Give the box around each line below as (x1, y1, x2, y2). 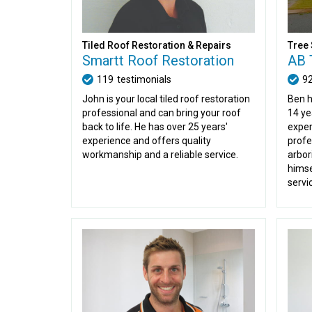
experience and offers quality (82, 135, 211, 146)
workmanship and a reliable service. (82, 149, 238, 160)
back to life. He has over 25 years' (82, 121, 228, 132)
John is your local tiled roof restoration (82, 93, 250, 104)
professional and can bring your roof (82, 107, 241, 118)
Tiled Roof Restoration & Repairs (82, 40, 231, 51)
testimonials (117, 74, 171, 85)
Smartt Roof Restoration (82, 52, 234, 69)
